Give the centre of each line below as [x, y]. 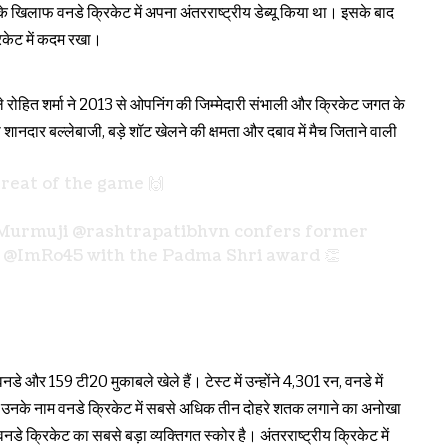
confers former [299, 231]
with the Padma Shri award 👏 [211, 255]
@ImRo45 [43, 255]
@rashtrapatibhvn [151, 231]
